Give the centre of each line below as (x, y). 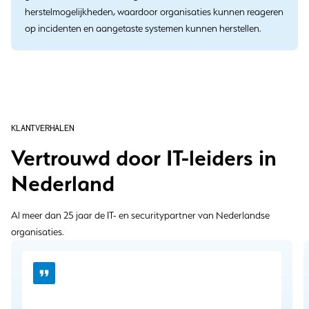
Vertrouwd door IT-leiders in (144, 158)
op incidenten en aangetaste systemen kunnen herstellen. (143, 28)
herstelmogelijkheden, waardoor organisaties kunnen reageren (154, 12)
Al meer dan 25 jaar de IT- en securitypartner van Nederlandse (140, 215)
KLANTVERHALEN (42, 128)
